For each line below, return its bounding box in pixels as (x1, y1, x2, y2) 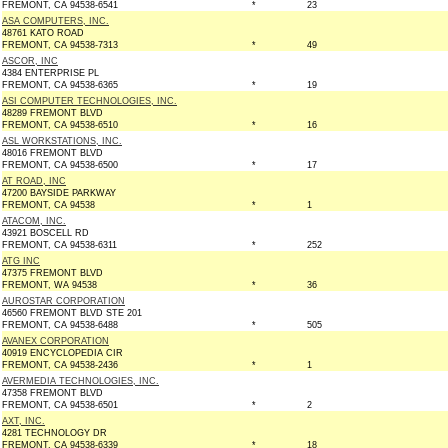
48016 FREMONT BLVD (2, 148, 103, 158)
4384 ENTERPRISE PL (2, 68, 99, 78)
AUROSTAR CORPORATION (2, 296, 125, 306)
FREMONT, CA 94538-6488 (2, 320, 118, 330)
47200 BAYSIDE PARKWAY (2, 188, 116, 198)
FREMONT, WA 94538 (2, 280, 97, 290)
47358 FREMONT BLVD (2, 388, 103, 398)
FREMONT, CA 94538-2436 (2, 360, 118, 370)
